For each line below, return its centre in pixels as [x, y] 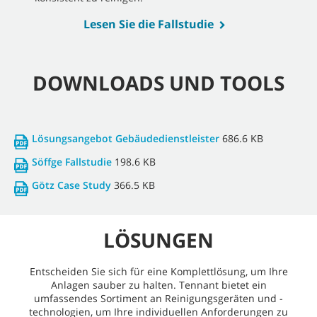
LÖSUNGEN [158, 240]
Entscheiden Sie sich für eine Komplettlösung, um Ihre [158, 272]
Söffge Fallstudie [72, 162]
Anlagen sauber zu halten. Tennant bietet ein [158, 285]
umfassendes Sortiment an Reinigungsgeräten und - [158, 299]
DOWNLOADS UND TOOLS [158, 83]
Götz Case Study [71, 185]
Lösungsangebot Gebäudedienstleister [126, 139]
